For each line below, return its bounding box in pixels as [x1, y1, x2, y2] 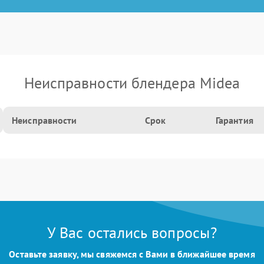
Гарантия [215, 114, 253, 126]
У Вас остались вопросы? [47, 223, 217, 242]
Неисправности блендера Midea [24, 73, 240, 93]
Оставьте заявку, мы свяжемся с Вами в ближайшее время [9, 248, 255, 260]
